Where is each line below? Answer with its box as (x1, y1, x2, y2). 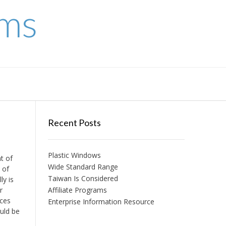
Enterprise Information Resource (47, 197, 154, 206)
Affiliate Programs (47, 185, 107, 195)
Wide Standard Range (47, 162, 118, 172)
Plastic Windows (47, 150, 101, 160)
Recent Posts (47, 117, 101, 128)
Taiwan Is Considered (47, 174, 118, 183)
